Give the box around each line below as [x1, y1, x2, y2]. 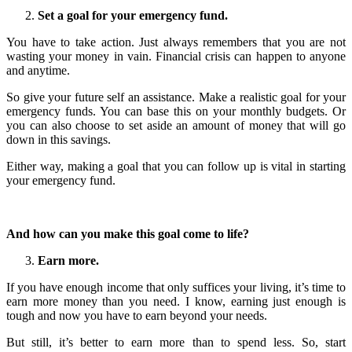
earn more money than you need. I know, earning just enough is [6, 294, 346, 308]
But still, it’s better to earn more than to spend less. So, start [6, 335, 346, 349]
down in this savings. [6, 132, 111, 146]
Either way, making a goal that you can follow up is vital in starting [6, 159, 346, 173]
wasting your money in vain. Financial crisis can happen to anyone [6, 49, 346, 63]
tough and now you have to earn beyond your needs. [6, 308, 267, 322]
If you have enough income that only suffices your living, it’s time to [6, 280, 346, 294]
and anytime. [6, 63, 70, 77]
